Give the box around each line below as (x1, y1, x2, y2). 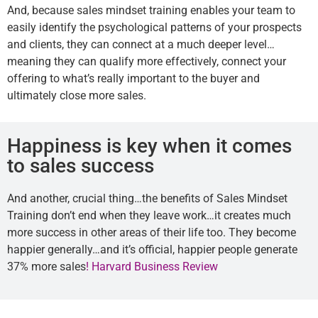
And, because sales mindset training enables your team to (7, 4, 295, 18)
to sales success (7, 153, 154, 177)
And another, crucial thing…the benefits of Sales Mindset (7, 191, 287, 205)
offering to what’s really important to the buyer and (7, 72, 260, 86)
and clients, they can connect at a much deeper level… (7, 38, 275, 52)
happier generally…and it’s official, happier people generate (7, 242, 297, 256)
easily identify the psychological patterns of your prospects (7, 21, 302, 35)
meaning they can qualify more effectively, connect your (7, 55, 286, 69)
